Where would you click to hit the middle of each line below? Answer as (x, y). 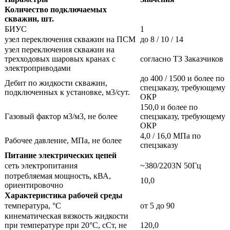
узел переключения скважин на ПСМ (70, 40)
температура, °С (33, 206)
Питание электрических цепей (61, 156)
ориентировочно (34, 185)
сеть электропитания (41, 166)
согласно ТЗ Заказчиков (182, 59)
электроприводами (38, 68)
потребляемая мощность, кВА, (58, 176)
